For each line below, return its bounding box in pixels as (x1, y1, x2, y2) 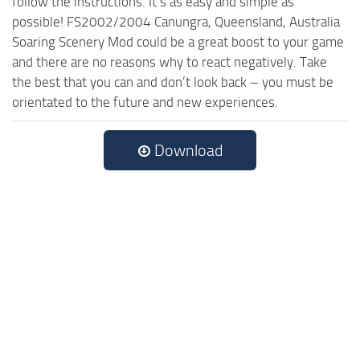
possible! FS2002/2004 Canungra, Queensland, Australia (12, 13, 340, 30)
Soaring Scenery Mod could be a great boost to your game (12, 33, 344, 50)
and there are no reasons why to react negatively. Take (12, 53, 327, 70)
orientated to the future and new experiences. (12, 93, 278, 110)
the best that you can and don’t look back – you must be (12, 73, 333, 90)
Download (151, 140, 223, 160)
